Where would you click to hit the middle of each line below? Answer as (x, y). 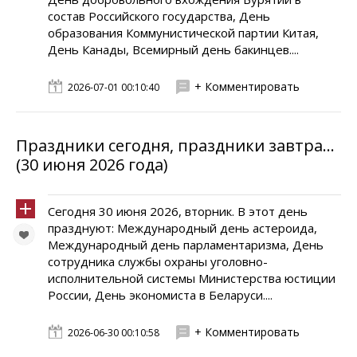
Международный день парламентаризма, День (186, 245)
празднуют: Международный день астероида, (182, 228)
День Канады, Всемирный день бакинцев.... (173, 49)
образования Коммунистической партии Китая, (183, 33)
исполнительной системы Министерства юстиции (192, 278)
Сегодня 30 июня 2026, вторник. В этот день (178, 211)
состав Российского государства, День (159, 16)
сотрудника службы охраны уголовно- (158, 261)
